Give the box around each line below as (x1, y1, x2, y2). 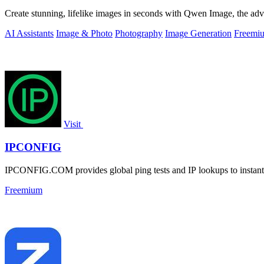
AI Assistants (5, 28, 54, 39)
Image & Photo (56, 28, 113, 39)
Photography (115, 28, 163, 39)
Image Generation (165, 28, 232, 39)
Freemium (5, 184, 42, 195)
